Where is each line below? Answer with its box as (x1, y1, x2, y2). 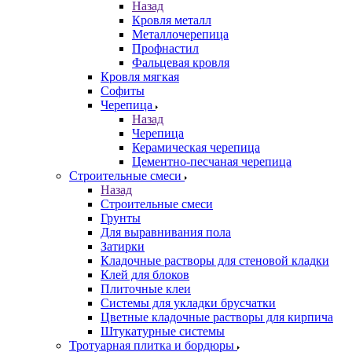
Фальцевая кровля (132, 56, 229, 70)
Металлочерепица (132, 27, 229, 42)
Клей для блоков (101, 268, 189, 282)
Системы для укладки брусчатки (101, 296, 276, 310)
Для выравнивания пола (101, 225, 231, 240)
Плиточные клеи (101, 282, 191, 296)
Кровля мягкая (101, 70, 179, 84)
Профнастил (132, 42, 199, 56)
